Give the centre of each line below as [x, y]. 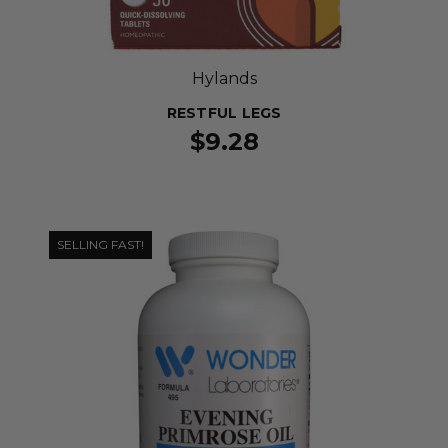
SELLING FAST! [100, 244]
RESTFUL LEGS [224, 113]
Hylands [224, 78]
